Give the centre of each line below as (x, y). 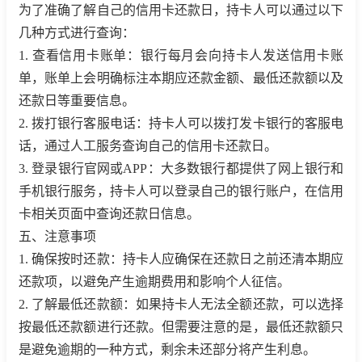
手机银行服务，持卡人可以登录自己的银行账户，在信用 (181, 191)
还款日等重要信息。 (77, 100)
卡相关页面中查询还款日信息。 (109, 213)
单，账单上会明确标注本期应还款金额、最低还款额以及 (181, 78)
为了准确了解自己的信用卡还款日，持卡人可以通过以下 (181, 10)
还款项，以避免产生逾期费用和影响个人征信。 (154, 281)
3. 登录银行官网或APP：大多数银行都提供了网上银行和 (181, 168)
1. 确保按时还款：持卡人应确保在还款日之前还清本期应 (181, 259)
